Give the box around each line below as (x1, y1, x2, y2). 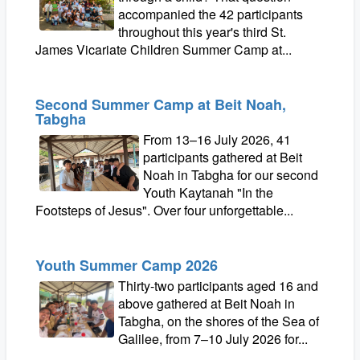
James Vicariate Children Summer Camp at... (35, 40, 292, 59)
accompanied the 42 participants (118, 5, 304, 23)
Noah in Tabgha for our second (143, 166, 319, 184)
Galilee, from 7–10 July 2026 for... (118, 329, 309, 348)
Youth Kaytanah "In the (143, 183, 274, 202)
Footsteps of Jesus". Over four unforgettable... (35, 201, 293, 219)
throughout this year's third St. (118, 22, 287, 41)
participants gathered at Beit (143, 148, 303, 166)
